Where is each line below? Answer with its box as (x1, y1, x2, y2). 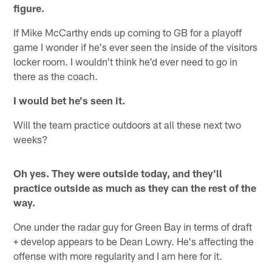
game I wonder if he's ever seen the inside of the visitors (13, 41, 258, 53)
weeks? (13, 133, 49, 146)
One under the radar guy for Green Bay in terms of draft (13, 220, 253, 233)
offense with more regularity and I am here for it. (13, 250, 223, 262)
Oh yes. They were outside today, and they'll (13, 167, 223, 180)
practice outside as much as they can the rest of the (13, 182, 257, 194)
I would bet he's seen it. (13, 94, 126, 107)
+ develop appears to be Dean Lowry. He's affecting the (13, 235, 254, 248)
